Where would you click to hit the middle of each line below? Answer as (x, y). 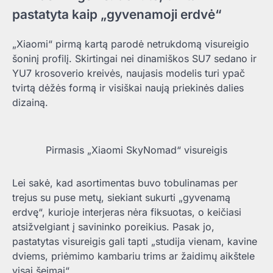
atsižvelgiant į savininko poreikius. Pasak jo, (113, 226)
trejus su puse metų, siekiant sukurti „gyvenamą (121, 197)
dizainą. (30, 102)
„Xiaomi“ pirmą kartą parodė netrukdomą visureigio (131, 44)
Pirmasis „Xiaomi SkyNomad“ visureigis (136, 150)
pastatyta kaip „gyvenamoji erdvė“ (117, 14)
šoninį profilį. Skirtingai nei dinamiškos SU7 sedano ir (134, 58)
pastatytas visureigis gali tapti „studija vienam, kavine (135, 241)
